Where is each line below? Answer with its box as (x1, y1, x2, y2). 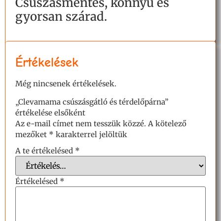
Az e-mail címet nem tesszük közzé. (15, 118, 146, 128)
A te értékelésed (15, 146, 75, 156)
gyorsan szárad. (15, 9, 107, 25)
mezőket (15, 129, 49, 139)
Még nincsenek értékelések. (15, 79, 116, 89)
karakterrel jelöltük (54, 129, 127, 139)
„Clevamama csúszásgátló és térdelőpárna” (15, 97, 168, 107)
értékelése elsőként (15, 108, 85, 117)
